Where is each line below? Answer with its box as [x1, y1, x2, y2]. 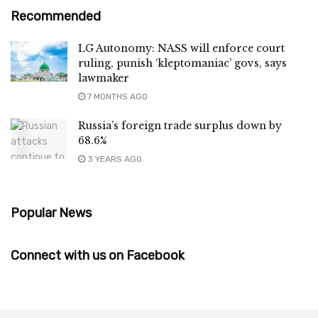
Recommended [11, 8, 101, 24]
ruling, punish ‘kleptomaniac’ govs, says [78, 56, 287, 70]
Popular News [11, 204, 92, 221]
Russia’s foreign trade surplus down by [78, 119, 282, 132]
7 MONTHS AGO [85, 91, 148, 102]
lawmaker [78, 71, 129, 84]
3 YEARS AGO [85, 153, 142, 164]
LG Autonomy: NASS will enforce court [78, 41, 285, 55]
